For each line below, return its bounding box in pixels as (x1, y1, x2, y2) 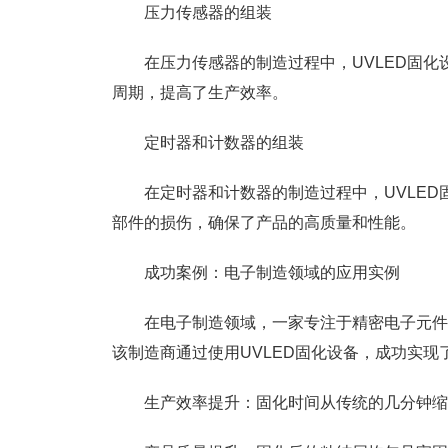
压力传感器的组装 (144, 4, 272, 22)
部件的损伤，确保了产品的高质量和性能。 (112, 214, 416, 232)
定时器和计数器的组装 (144, 134, 304, 152)
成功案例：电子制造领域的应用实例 (144, 264, 400, 282)
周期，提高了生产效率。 (112, 84, 288, 102)
